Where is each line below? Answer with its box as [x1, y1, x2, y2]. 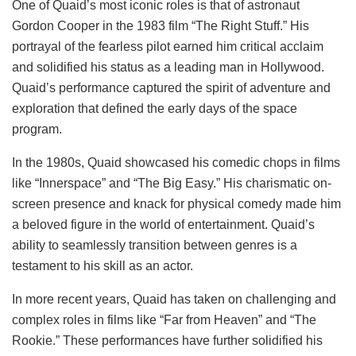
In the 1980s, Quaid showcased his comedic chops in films [12, 155, 340, 169]
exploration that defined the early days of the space [12, 101, 297, 115]
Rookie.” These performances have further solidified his [12, 333, 323, 347]
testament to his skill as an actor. [12, 258, 193, 273]
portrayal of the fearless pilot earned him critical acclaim [12, 39, 323, 53]
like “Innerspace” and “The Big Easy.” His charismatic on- [12, 176, 331, 190]
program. [12, 122, 62, 136]
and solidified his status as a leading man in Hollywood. [12, 60, 324, 74]
